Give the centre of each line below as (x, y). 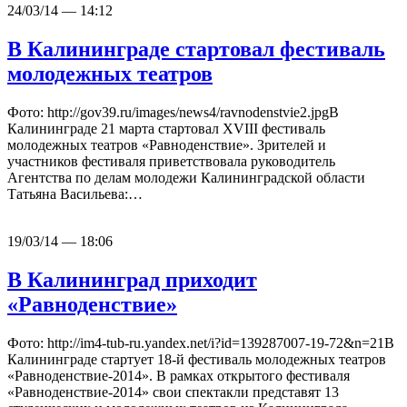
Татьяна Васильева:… (75, 194)
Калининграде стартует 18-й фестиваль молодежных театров (197, 359)
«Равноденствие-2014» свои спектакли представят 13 (173, 392)
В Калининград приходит (132, 279)
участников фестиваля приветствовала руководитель (171, 162)
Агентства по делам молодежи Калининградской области (186, 178)
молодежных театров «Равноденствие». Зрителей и (167, 145)
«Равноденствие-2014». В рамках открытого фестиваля (179, 375)
